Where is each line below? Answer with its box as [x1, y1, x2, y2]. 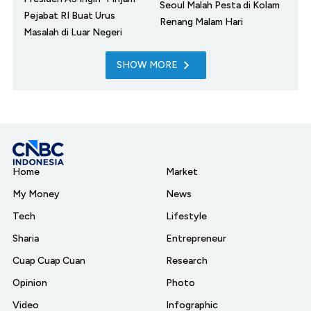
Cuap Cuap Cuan [12, 255, 85, 267]
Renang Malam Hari [160, 15, 243, 28]
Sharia [12, 233, 39, 245]
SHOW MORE [116, 59, 178, 72]
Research [166, 255, 208, 267]
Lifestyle [166, 210, 207, 223]
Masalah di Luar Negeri [24, 26, 122, 39]
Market [166, 166, 198, 178]
